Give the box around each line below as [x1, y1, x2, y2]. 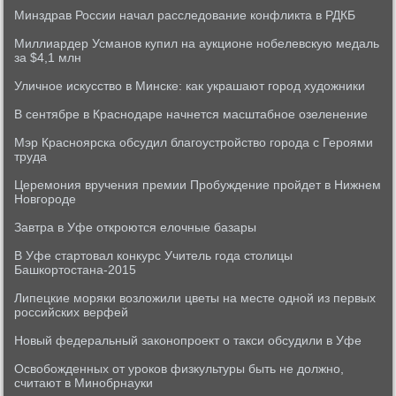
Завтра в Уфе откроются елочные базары [14, 220, 257, 234]
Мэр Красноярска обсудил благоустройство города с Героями [14, 135, 374, 149]
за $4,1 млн [14, 50, 82, 65]
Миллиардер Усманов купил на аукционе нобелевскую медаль [14, 36, 380, 50]
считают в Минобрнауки [14, 376, 154, 390]
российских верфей [14, 305, 129, 319]
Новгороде [14, 192, 77, 206]
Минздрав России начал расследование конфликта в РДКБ [14, 8, 356, 22]
